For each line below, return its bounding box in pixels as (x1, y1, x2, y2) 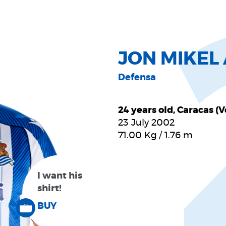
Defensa (118, 73, 156, 82)
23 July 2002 (118, 119, 175, 128)
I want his (37, 172, 82, 181)
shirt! (37, 184, 62, 193)
